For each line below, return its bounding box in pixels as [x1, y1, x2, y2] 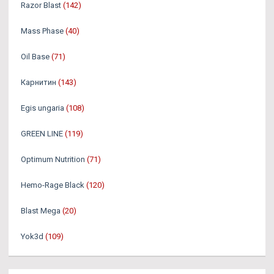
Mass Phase [21, 26, 64, 35]
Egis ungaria [21, 103, 64, 113]
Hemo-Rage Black [21, 180, 84, 190]
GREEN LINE [21, 128, 63, 138]
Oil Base [21, 51, 50, 61]
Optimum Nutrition [21, 154, 85, 164]
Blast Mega [21, 206, 61, 215]
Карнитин [21, 77, 56, 87]
